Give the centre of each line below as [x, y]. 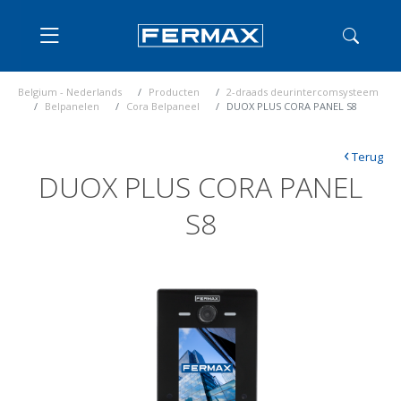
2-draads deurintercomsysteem [303, 92]
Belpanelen [72, 106]
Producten [174, 92]
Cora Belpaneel [163, 106]
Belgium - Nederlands [70, 92]
